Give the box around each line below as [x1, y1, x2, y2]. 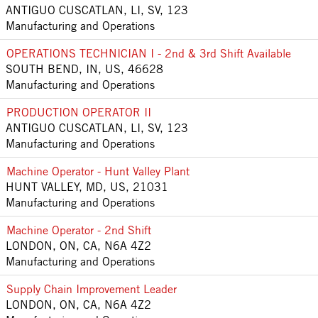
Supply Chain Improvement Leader [6, 281, 177, 296]
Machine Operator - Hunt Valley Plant [6, 163, 190, 178]
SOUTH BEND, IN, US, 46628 [6, 61, 163, 76]
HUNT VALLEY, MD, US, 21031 [6, 179, 168, 194]
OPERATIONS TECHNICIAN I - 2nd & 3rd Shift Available [6, 45, 291, 60]
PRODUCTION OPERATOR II [6, 104, 151, 119]
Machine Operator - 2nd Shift [6, 222, 151, 237]
